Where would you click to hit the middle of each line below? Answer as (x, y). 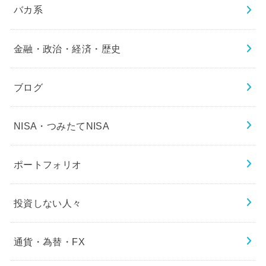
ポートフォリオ (47, 164)
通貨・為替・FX (49, 241)
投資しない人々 (47, 203)
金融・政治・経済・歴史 (67, 48)
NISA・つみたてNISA (61, 126)
